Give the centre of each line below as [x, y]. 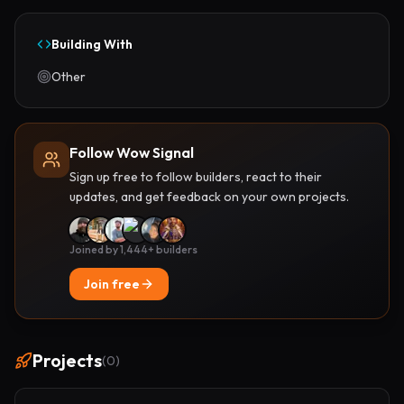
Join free [112, 284]
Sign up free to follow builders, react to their [196, 177]
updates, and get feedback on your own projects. [209, 197]
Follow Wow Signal [132, 152]
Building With [92, 44]
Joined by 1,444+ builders [133, 249]
